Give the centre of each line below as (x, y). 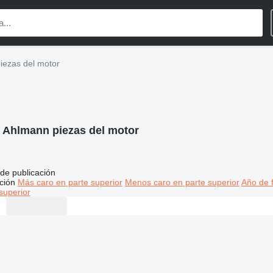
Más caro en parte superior (70, 182)
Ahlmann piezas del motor (70, 130)
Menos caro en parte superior (182, 182)
